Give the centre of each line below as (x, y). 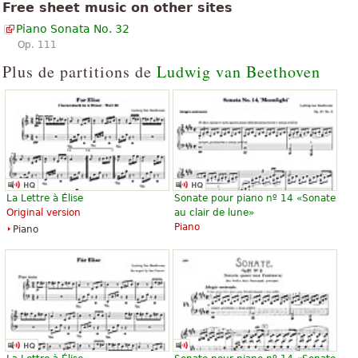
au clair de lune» (214, 213)
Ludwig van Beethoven (239, 71)
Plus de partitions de (80, 71)
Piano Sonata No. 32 (73, 28)
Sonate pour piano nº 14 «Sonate (255, 199)
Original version (44, 213)
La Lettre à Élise (45, 199)
